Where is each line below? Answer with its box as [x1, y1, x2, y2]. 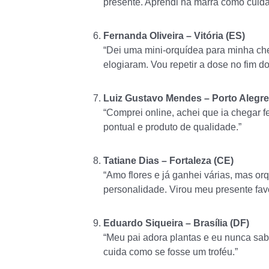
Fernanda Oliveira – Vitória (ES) [103, 31, 245, 41]
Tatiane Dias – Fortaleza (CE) [103, 156, 234, 166]
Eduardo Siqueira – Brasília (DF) [103, 218, 249, 229]
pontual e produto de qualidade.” [103, 122, 241, 133]
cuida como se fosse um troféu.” [103, 247, 238, 258]
